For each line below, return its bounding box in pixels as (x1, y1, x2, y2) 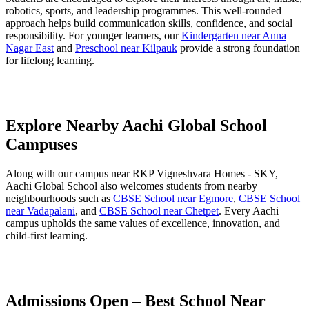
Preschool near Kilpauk (75, 42, 177, 54)
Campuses (6, 135, 77, 154)
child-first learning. (6, 230, 88, 242)
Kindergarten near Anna (181, 30, 286, 42)
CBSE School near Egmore (113, 192, 233, 205)
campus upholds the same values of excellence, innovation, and (6, 217, 280, 230)
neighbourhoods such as (6, 192, 113, 205)
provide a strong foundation (177, 42, 300, 54)
